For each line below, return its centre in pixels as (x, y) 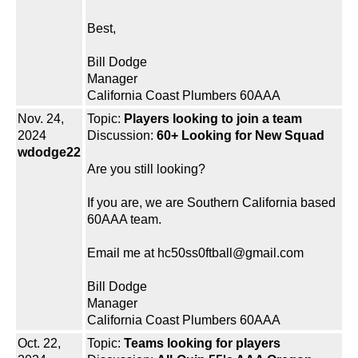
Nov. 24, (41, 119)
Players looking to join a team (213, 119)
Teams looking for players (202, 344)
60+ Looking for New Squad (241, 136)
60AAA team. (124, 220)
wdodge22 (49, 153)
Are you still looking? (146, 169)
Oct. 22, (39, 344)
